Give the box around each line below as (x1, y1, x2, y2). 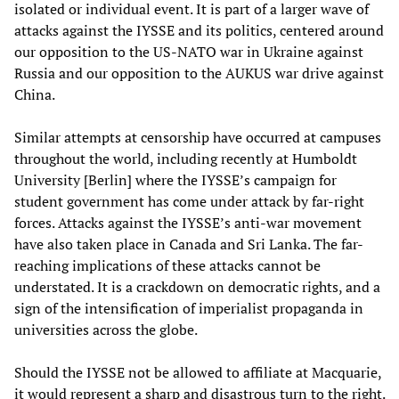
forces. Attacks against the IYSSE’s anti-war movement (14, 212, 362, 232)
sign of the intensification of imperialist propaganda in (14, 297, 363, 318)
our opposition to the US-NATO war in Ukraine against (14, 41, 363, 61)
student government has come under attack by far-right (14, 191, 364, 211)
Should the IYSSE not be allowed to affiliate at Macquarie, (14, 362, 381, 382)
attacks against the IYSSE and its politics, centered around (14, 20, 384, 40)
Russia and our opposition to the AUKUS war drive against (14, 62, 384, 83)
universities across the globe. (14, 319, 198, 339)
